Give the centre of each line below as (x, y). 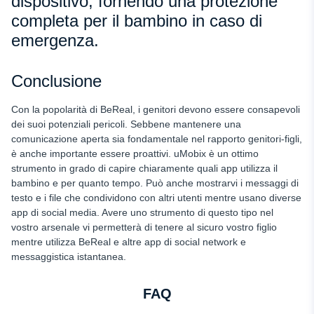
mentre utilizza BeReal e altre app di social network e (129, 242)
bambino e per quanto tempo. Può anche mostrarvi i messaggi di (155, 183)
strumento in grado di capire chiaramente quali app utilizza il (144, 169)
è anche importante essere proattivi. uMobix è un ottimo (135, 154)
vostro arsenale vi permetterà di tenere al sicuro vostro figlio (144, 227)
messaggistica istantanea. (69, 257)
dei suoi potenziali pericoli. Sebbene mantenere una (126, 124)
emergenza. (55, 41)
